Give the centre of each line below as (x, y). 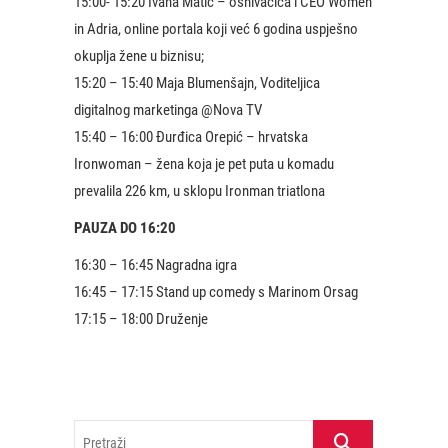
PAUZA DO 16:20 (125, 228)
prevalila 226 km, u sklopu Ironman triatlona (199, 191)
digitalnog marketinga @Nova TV (168, 110)
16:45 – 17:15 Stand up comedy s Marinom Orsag (216, 292)
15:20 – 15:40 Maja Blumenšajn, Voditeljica (197, 83)
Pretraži (336, 432)
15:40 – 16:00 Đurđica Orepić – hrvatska (191, 137)
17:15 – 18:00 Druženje (141, 319)
